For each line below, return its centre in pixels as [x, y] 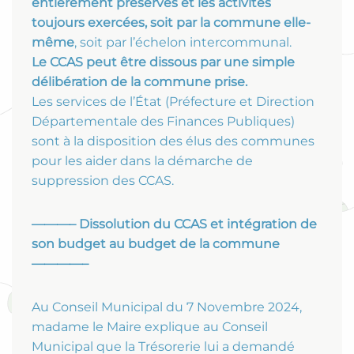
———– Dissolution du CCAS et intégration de [174, 224]
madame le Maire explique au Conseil [150, 327]
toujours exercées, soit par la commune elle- [171, 23]
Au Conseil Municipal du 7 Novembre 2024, [167, 307]
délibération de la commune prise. [139, 82]
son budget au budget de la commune [156, 244]
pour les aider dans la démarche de [142, 161]
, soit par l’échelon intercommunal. [183, 43]
